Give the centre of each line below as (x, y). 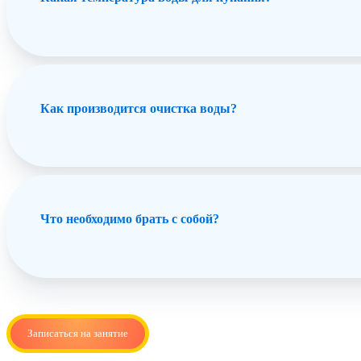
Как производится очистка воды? (139, 108)
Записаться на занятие (77, 333)
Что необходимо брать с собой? (130, 219)
